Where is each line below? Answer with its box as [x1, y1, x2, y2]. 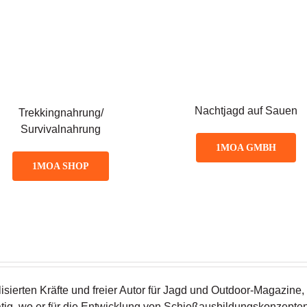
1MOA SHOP [32, 160, 90, 171]
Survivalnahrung [21, 123, 101, 135]
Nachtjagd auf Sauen [195, 104, 298, 116]
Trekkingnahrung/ [18, 106, 103, 119]
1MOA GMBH [216, 142, 277, 153]
